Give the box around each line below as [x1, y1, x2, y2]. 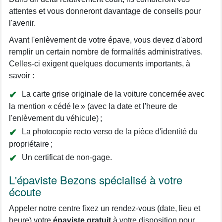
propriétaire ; [9, 140, 53, 148]
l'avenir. [9, 19, 36, 27]
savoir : [9, 71, 34, 80]
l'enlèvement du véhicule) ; [9, 114, 102, 122]
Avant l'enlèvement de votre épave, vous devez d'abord [9, 36, 202, 44]
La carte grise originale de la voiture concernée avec [22, 90, 205, 98]
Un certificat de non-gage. [22, 153, 112, 162]
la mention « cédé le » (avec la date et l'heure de [9, 102, 177, 111]
